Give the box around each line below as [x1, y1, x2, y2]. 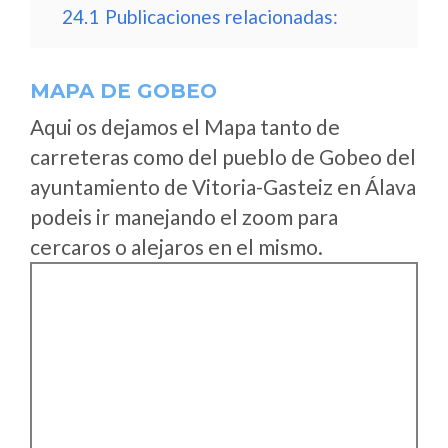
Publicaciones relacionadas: [105, 5, 338, 28]
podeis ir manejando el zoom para [30, 204, 338, 229]
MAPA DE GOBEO [30, 79, 217, 103]
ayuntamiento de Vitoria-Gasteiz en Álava [30, 174, 416, 199]
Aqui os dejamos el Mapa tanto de [30, 114, 340, 139]
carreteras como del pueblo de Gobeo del [30, 144, 416, 169]
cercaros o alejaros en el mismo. [30, 234, 323, 259]
